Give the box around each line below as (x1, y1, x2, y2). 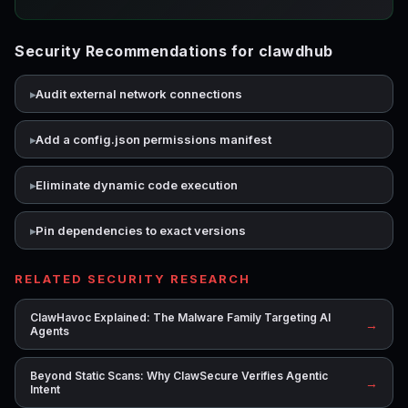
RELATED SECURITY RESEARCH (15, 271, 250, 286)
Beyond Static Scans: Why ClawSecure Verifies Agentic (30, 369, 328, 382)
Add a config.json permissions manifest (36, 132, 271, 147)
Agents (30, 324, 69, 338)
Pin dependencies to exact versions (36, 223, 246, 238)
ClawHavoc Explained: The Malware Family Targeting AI (30, 311, 331, 324)
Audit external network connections (36, 87, 242, 101)
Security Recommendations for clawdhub (15, 42, 333, 60)
